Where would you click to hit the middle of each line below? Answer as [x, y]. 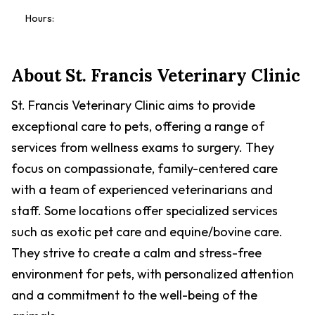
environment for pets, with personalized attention [153, 274]
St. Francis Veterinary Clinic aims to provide [133, 105]
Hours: [40, 18]
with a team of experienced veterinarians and [142, 189]
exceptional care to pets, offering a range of [138, 126]
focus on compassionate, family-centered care [144, 168]
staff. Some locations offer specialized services [144, 211]
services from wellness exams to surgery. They [143, 147]
